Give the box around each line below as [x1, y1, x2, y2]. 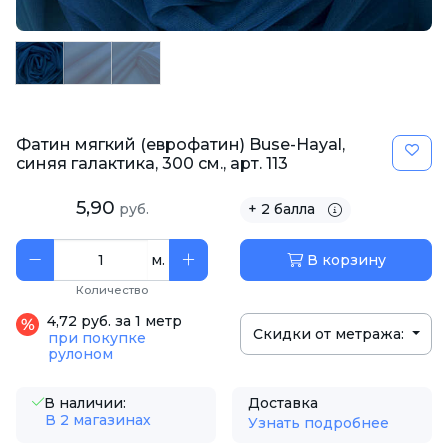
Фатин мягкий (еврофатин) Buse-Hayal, [16, 134, 345, 154]
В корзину [302, 251, 386, 269]
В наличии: [44, 394, 126, 412]
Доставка [248, 394, 318, 412]
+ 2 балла [248, 199, 319, 218]
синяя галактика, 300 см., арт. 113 [16, 153, 288, 173]
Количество [76, 283, 148, 297]
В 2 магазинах [45, 411, 151, 430]
